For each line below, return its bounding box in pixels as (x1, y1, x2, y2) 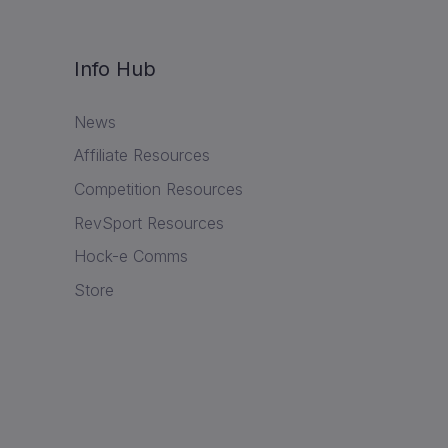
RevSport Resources (73, 212, 224, 233)
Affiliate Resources (73, 145, 210, 166)
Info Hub (73, 57, 156, 81)
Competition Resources (73, 178, 243, 199)
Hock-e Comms (73, 246, 188, 267)
